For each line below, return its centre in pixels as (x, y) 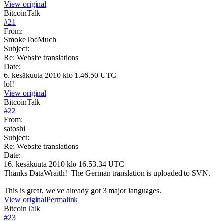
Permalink (62, 199)
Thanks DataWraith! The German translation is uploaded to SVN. (107, 173)
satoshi (15, 128)
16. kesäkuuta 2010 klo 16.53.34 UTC (64, 164)
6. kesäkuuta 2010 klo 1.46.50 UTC (60, 75)
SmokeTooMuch (30, 39)
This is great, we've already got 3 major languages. (83, 190)
